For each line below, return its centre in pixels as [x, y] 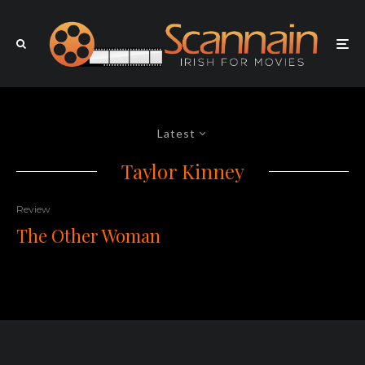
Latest [176, 134]
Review [33, 209]
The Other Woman [88, 236]
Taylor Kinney [182, 172]
